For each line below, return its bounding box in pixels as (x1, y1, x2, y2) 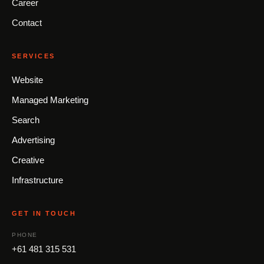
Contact (12, 18, 42, 28)
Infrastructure (12, 175, 63, 185)
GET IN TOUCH (12, 210, 77, 217)
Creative (12, 155, 44, 165)
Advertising (12, 135, 55, 145)
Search (12, 115, 39, 125)
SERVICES (12, 52, 55, 60)
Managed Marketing (12, 95, 88, 105)
